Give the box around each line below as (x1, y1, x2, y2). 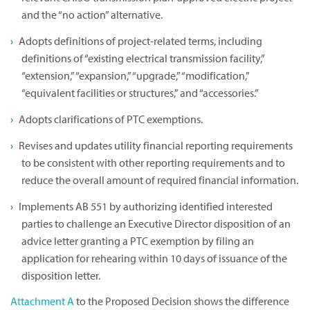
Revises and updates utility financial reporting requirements (19, 138, 293, 152)
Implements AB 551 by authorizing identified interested (19, 199, 273, 213)
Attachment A (10, 294, 74, 309)
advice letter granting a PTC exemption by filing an (21, 233, 254, 248)
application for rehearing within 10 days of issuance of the (21, 250, 287, 265)
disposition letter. (21, 268, 100, 282)
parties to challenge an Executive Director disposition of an (21, 216, 291, 230)
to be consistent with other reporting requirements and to (21, 155, 285, 170)
